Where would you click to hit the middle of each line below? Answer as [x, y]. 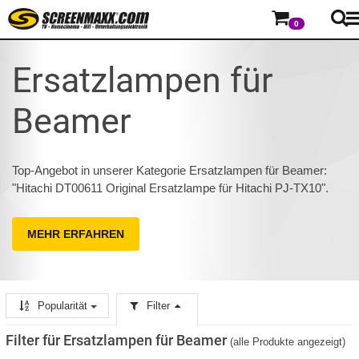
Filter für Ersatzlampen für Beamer [116, 341]
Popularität [63, 306]
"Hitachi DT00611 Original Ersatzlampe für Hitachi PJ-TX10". [170, 188]
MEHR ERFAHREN [76, 234]
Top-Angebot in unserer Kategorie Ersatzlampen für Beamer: [169, 170]
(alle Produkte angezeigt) [288, 342]
